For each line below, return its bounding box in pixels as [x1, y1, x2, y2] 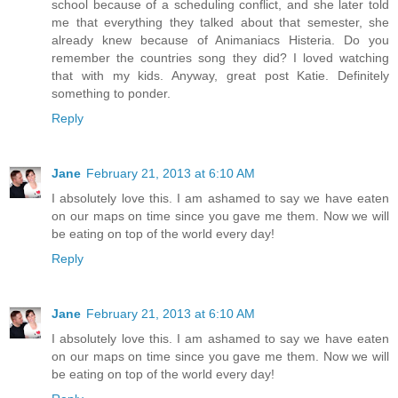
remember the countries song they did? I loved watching [52, 50, 389, 65]
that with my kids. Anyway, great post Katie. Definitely [52, 68, 389, 83]
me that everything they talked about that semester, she [52, 14, 389, 29]
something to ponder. [52, 85, 171, 100]
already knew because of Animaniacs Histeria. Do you [52, 32, 389, 47]
